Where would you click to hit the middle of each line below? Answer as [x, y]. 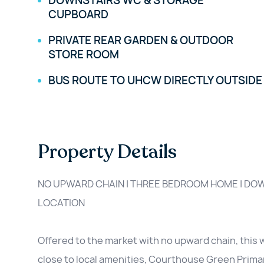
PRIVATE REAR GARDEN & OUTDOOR [141, 41]
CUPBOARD [78, 15]
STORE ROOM [84, 55]
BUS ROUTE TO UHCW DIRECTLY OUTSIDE [155, 81]
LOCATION [61, 203]
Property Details [107, 152]
